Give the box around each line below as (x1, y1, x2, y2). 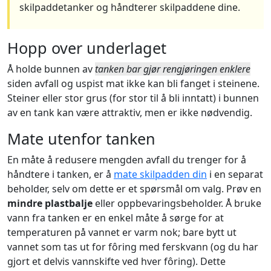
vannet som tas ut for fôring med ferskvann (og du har (7, 240, 258, 254)
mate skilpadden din (114, 168, 207, 181)
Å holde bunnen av (7, 62, 95, 76)
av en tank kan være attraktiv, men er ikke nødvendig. (7, 106, 252, 120)
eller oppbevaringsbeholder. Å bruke (93, 197, 261, 211)
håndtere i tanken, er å (7, 168, 114, 181)
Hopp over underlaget (7, 38, 166, 59)
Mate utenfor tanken (7, 128, 155, 149)
